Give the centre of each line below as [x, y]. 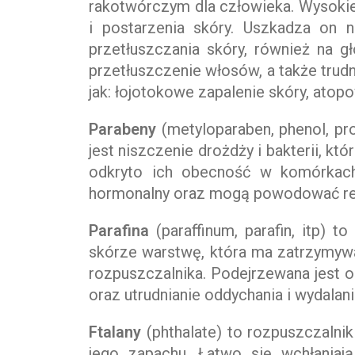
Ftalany [115, 332]
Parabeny [125, 130]
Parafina [123, 231]
